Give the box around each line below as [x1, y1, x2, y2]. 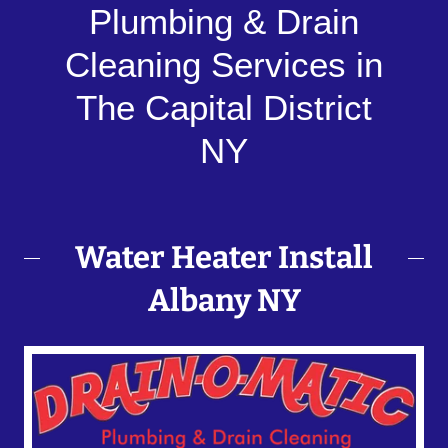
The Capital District [76, 88, 372, 127]
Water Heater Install [75, 239, 373, 276]
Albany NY [147, 282, 301, 319]
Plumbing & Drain [89, 2, 359, 41]
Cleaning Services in [65, 45, 383, 84]
